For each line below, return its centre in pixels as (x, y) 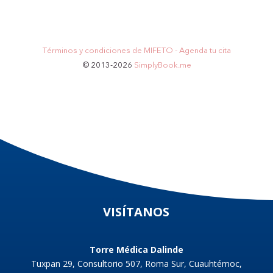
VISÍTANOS (136, 211)
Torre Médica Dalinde (136, 249)
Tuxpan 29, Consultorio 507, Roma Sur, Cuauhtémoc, (136, 263)
